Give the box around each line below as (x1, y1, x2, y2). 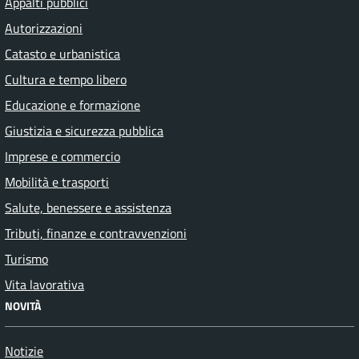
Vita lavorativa (5, 275, 84, 295)
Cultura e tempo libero (5, 70, 127, 90)
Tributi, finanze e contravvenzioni (5, 224, 187, 244)
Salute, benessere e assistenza (5, 198, 171, 218)
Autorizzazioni (5, 18, 83, 38)
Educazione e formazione (5, 95, 140, 115)
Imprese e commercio (5, 147, 120, 167)
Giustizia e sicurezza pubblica (5, 121, 163, 141)
